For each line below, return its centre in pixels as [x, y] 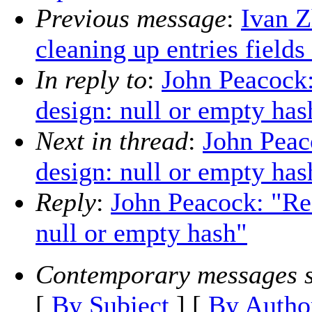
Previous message [131, 18]
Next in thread [112, 141]
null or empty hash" [141, 233]
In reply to [91, 80]
